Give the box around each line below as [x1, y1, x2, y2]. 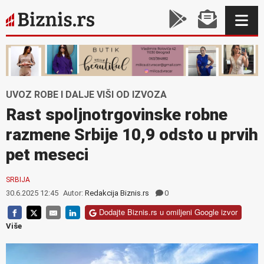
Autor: [61, 188, 85, 197]
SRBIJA [6, 175, 30, 184]
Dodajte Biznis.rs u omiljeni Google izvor [96, 206, 237, 218]
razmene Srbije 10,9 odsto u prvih [6, 124, 258, 144]
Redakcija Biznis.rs [85, 188, 149, 197]
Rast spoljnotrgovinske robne [6, 104, 227, 124]
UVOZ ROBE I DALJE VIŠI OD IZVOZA [6, 88, 167, 100]
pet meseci [6, 144, 88, 164]
